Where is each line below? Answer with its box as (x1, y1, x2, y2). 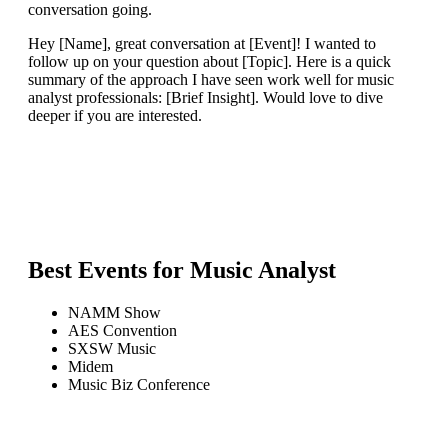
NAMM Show (68, 304, 161, 322)
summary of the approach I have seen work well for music (28, 71, 394, 89)
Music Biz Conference (68, 376, 210, 394)
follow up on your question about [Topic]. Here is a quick (28, 53, 391, 71)
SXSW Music (68, 340, 156, 358)
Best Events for (28, 257, 190, 284)
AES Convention (68, 322, 177, 340)
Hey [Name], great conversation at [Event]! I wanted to (28, 35, 376, 53)
